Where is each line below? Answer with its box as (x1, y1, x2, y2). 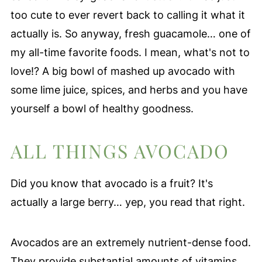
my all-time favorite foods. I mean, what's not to (10, 46, 250, 58)
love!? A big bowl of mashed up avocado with (10, 64, 235, 77)
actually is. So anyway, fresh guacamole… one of (10, 27, 251, 40)
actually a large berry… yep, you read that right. (10, 195, 245, 208)
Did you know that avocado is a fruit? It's (10, 177, 213, 189)
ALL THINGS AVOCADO (10, 137, 229, 163)
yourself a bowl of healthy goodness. (10, 102, 194, 115)
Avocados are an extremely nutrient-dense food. (10, 236, 251, 249)
